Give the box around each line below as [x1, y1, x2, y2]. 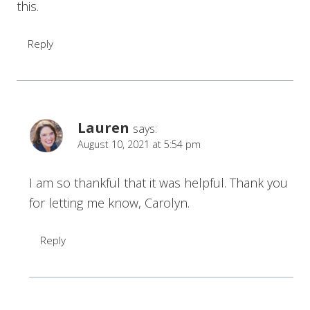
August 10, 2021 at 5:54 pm [77, 137, 201, 151]
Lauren [77, 117, 129, 137]
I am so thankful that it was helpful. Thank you [29, 174, 288, 192]
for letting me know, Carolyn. [29, 194, 190, 212]
